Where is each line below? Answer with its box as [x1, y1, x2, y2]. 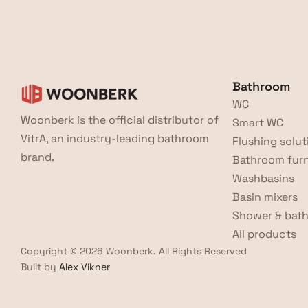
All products [232, 227, 297, 241]
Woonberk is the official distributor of [21, 113, 219, 127]
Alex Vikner [59, 261, 110, 273]
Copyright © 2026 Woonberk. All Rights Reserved [21, 245, 247, 257]
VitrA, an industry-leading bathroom [21, 131, 209, 146]
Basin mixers [232, 190, 298, 204]
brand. [21, 150, 54, 164]
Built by [21, 261, 59, 273]
